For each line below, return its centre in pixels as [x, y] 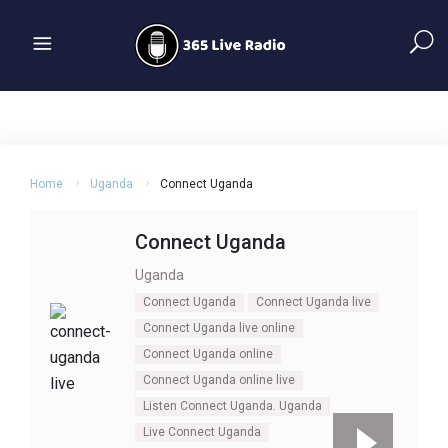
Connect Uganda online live [219, 380]
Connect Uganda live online [219, 328]
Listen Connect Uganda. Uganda [232, 406]
